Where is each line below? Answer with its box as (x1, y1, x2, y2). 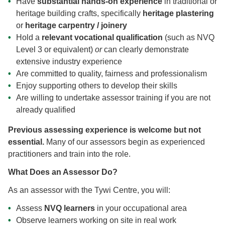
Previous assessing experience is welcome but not (8, 126, 201, 135)
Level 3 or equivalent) (16, 45, 95, 54)
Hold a (16, 33, 42, 42)
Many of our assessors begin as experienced (44, 138, 205, 147)
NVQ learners (44, 204, 95, 213)
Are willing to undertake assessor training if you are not (16, 93, 210, 102)
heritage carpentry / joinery (25, 21, 127, 30)
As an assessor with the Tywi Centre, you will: (8, 186, 170, 195)
